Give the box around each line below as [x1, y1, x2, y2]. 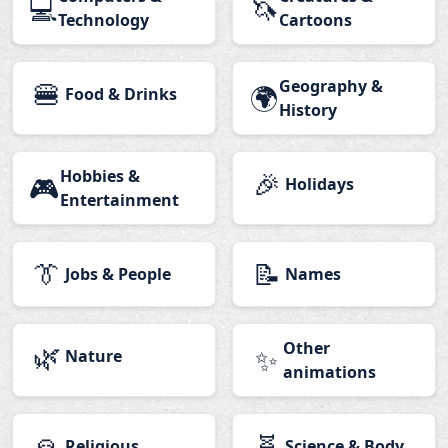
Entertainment [60, 189, 179, 212]
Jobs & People [65, 263, 171, 286]
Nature [65, 345, 122, 368]
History [279, 99, 338, 122]
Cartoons [278, 9, 352, 32]
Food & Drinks [65, 83, 177, 106]
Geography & [279, 75, 384, 98]
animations [283, 361, 376, 384]
